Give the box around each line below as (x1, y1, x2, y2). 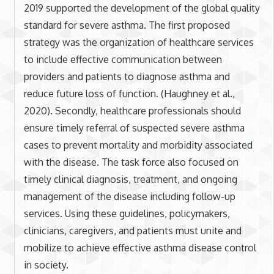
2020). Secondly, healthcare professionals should (23, 104, 241, 117)
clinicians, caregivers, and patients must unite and (23, 224, 242, 237)
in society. (23, 258, 68, 271)
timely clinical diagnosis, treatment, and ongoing (23, 172, 237, 185)
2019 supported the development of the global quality (23, 1, 260, 14)
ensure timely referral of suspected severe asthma (23, 121, 245, 134)
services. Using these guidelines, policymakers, (23, 207, 230, 220)
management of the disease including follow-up (23, 190, 235, 202)
